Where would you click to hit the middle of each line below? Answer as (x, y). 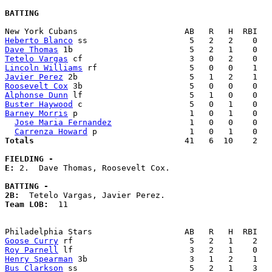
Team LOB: (32, 205)
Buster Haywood (39, 104)
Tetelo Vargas (36, 59)
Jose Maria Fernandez (63, 123)
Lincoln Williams (44, 68)
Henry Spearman (39, 259)
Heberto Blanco (39, 41)
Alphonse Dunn (36, 95)
